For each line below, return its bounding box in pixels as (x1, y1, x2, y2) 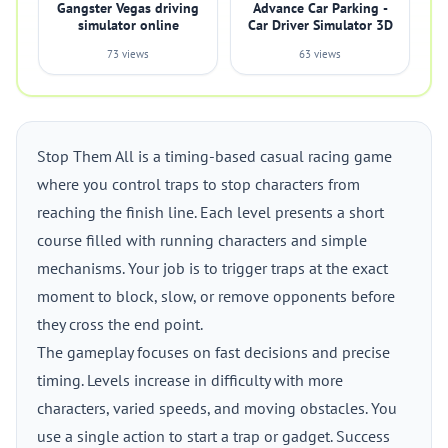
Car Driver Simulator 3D (247, 16, 393, 34)
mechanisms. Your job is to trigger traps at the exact (37, 258, 388, 278)
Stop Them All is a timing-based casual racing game (37, 146, 392, 166)
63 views (299, 47, 341, 61)
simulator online (77, 16, 179, 34)
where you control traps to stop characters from (37, 174, 360, 194)
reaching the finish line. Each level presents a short (37, 202, 384, 222)
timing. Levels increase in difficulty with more (37, 370, 343, 390)
